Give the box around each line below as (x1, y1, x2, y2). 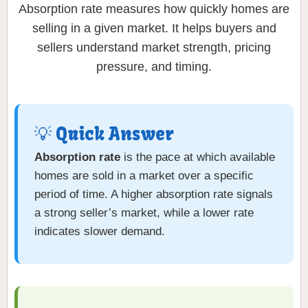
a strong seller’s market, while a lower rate (34, 206, 254, 220)
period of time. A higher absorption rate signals (34, 188, 273, 201)
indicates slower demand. (34, 225, 165, 239)
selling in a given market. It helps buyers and (32, 21, 276, 36)
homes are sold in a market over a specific (34, 169, 254, 183)
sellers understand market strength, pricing (37, 41, 271, 55)
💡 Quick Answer (34, 123, 174, 146)
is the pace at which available (120, 151, 275, 164)
